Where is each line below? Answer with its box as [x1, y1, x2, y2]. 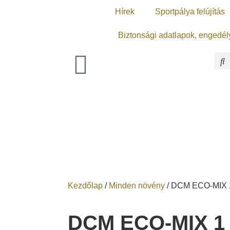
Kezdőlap [68, 181, 103, 190]
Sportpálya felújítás [155, 7, 225, 16]
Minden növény [109, 181, 165, 190]
